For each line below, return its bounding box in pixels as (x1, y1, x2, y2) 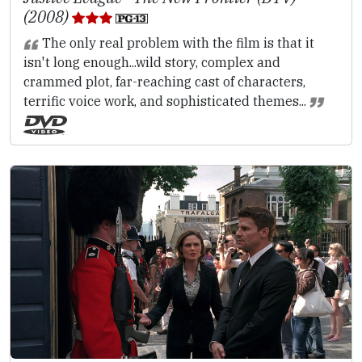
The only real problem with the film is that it (38, 34, 314, 51)
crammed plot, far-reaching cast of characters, (23, 73, 305, 90)
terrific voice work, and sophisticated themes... (23, 92, 309, 109)
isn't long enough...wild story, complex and (23, 53, 280, 70)
